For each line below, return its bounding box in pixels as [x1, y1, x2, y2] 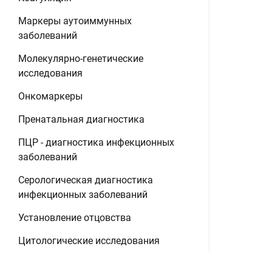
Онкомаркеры [18, 90, 83, 102]
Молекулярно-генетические [18, 53, 143, 64]
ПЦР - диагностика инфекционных [18, 137, 174, 148]
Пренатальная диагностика [18, 114, 144, 125]
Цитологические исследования [18, 235, 160, 246]
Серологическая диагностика [18, 174, 153, 186]
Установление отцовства [18, 212, 131, 223]
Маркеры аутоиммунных [18, 15, 132, 27]
